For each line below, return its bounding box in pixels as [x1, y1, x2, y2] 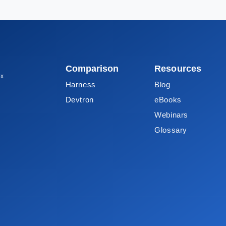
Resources [154, 64, 202, 74]
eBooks [154, 95, 182, 104]
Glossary [154, 126, 187, 134]
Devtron [65, 95, 94, 104]
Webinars [154, 110, 188, 119]
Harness [65, 80, 96, 89]
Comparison [65, 64, 119, 74]
